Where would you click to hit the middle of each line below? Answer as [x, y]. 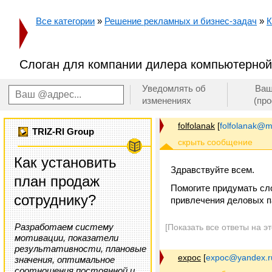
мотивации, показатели [66, 238]
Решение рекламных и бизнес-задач [181, 21]
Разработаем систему [64, 227]
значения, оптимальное [65, 260]
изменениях [167, 100]
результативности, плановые [80, 249]
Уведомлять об [174, 88]
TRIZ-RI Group [63, 132]
